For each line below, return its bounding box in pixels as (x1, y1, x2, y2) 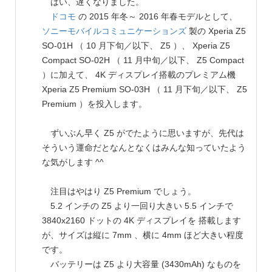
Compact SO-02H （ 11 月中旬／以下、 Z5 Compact (42, 55, 244, 65)
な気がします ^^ (42, 157, 104, 167)
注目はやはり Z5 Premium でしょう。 (42, 186, 196, 196)
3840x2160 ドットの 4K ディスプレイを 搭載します (42, 215, 241, 225)
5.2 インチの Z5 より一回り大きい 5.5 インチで (42, 200, 233, 211)
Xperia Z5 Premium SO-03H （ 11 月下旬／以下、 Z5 (42, 84, 247, 94)
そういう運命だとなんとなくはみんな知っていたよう (42, 142, 246, 152)
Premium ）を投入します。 (42, 98, 147, 109)
